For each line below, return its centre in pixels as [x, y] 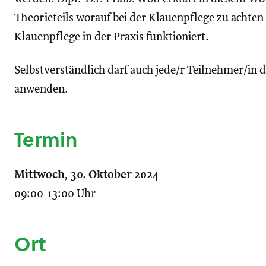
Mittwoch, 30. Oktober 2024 [87, 175]
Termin [46, 140]
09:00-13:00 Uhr [55, 194]
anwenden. [41, 90]
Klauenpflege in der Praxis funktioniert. [112, 37]
